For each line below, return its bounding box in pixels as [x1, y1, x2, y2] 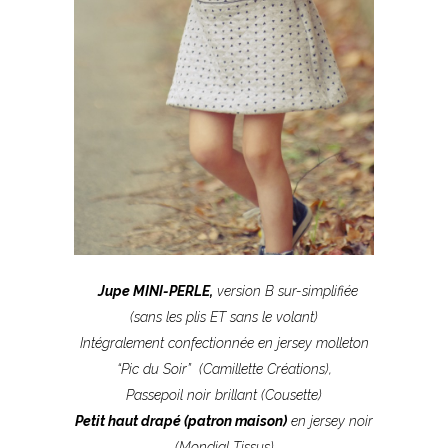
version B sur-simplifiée [213, 283, 358, 300]
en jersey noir [287, 413, 373, 430]
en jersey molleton [257, 335, 369, 352]
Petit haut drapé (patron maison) [75, 413, 287, 430]
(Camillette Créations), [194, 361, 332, 378]
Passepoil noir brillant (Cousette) [126, 387, 322, 404]
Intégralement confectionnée [79, 335, 258, 352]
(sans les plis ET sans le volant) [130, 309, 318, 326]
